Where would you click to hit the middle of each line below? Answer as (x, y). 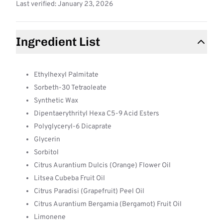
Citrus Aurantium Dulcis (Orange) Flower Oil (102, 166)
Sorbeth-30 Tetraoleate (70, 88)
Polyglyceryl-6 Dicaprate (73, 127)
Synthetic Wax (56, 101)
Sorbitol (46, 153)
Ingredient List (58, 42)
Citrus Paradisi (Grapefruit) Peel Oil (89, 191)
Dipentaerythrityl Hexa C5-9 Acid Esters (97, 114)
